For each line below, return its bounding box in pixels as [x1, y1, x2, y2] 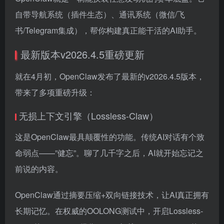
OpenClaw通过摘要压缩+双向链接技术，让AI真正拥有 [15, 189, 209, 201]
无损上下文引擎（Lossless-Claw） [19, 109, 158, 122]
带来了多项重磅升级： [15, 86, 95, 98]
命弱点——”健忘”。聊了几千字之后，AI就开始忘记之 [15, 147, 203, 159]
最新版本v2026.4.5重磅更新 [20, 47, 144, 62]
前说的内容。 [15, 163, 63, 175]
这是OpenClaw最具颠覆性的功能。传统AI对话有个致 [15, 131, 204, 143]
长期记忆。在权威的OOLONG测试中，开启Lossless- [15, 205, 203, 217]
